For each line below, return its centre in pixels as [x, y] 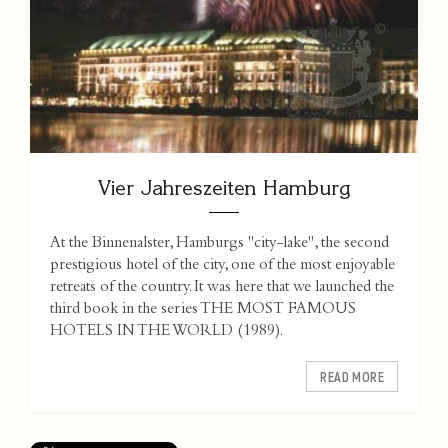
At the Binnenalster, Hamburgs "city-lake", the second [219, 244]
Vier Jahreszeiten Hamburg [224, 188]
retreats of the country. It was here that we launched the [222, 288]
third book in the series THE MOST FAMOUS [203, 310]
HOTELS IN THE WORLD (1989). [166, 332]
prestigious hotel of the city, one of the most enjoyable [222, 266]
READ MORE [352, 377]
